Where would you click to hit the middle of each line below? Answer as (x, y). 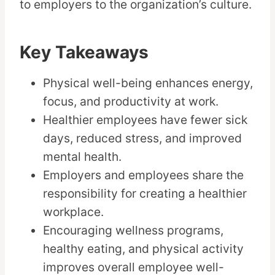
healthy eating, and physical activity (144, 249)
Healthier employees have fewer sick (145, 120)
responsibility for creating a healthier (145, 194)
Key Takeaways (84, 52)
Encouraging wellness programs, (134, 230)
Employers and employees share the (144, 175)
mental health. (83, 157)
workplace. (74, 212)
